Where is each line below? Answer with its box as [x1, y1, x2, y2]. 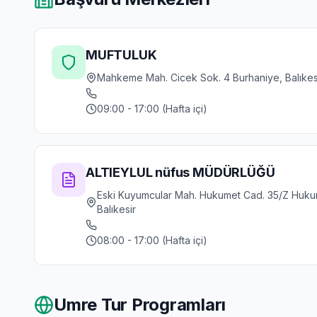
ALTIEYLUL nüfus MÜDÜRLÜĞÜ [86, 165, 275, 180]
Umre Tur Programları [54, 294, 226, 315]
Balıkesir [96, 203, 136, 215]
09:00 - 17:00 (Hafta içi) [97, 103, 207, 115]
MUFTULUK [86, 47, 157, 62]
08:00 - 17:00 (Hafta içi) [97, 234, 207, 246]
